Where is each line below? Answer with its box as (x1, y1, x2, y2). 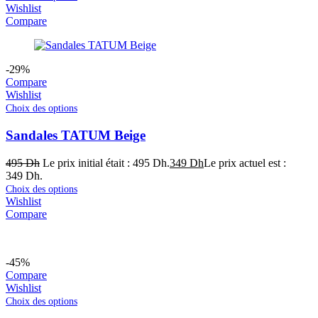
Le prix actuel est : (204, 156, 286, 169)
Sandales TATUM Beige (6, 128, 146, 143)
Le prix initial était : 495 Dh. (43, 156, 170, 169)
